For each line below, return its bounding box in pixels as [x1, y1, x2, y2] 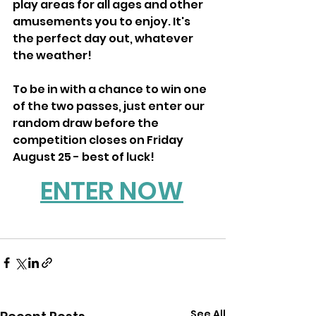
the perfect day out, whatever [13, 30, 195, 47]
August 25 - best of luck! [13, 149, 154, 166]
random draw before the [13, 115, 161, 132]
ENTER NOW [40, 173, 183, 209]
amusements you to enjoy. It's [13, 13, 193, 30]
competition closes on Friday [13, 132, 186, 149]
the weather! [13, 47, 92, 64]
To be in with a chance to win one [13, 81, 209, 98]
